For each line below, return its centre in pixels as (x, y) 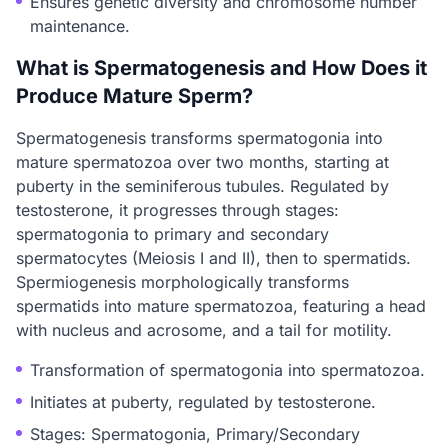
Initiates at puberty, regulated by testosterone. (203, 402)
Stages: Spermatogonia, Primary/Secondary (195, 434)
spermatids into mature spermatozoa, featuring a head (221, 306)
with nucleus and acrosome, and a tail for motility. (204, 330)
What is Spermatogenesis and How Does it (221, 68)
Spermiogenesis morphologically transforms (182, 282)
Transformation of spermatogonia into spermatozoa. (227, 370)
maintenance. (80, 26)
